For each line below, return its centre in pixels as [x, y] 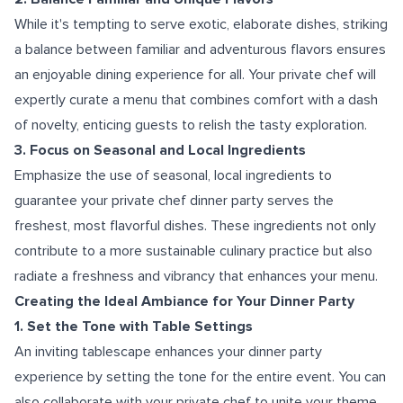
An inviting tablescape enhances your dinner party [168, 352]
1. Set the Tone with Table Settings [134, 327]
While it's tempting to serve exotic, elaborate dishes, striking [201, 24]
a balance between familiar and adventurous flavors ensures [200, 49]
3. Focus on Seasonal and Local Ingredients [160, 150]
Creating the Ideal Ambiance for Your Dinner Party [184, 301]
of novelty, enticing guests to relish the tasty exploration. [191, 125]
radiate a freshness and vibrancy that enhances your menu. [196, 276]
